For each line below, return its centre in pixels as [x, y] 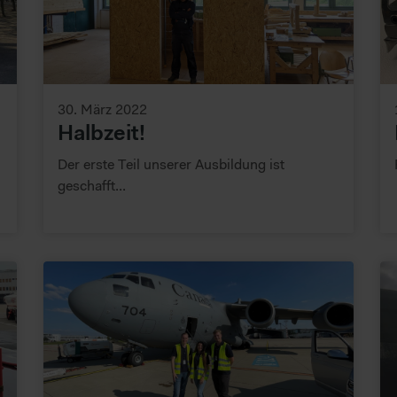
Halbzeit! [101, 133]
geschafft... [92, 186]
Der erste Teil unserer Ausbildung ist [171, 164]
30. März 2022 [102, 109]
